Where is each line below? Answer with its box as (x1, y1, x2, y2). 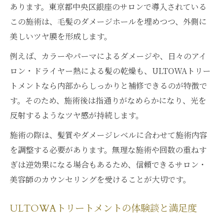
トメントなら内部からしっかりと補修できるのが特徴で (10, 80, 207, 91)
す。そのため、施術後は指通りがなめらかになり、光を (10, 95, 206, 106)
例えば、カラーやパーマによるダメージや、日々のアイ (10, 50, 207, 62)
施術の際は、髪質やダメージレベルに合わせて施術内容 (10, 129, 207, 141)
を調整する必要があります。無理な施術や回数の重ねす (10, 144, 207, 155)
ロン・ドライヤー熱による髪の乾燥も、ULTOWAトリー (10, 65, 211, 76)
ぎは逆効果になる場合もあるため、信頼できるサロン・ (10, 159, 207, 170)
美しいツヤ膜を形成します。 (10, 31, 112, 42)
